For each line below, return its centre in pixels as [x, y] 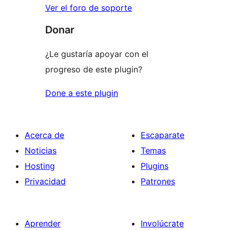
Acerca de [44, 135]
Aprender [43, 223]
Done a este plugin [82, 93]
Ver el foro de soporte [89, 7]
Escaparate [162, 135]
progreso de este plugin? [94, 69]
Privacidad [45, 181]
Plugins [155, 166]
